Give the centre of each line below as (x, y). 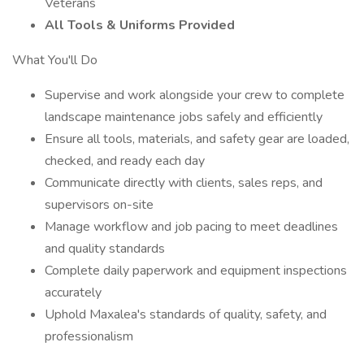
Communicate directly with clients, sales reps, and (184, 183)
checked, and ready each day (125, 161)
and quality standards (105, 249)
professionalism (89, 336)
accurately (73, 292)
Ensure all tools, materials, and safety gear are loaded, (197, 139)
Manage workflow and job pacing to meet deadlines (191, 227)
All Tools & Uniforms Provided (140, 25)
